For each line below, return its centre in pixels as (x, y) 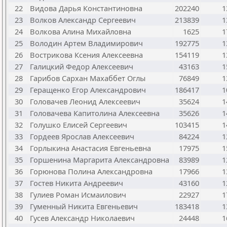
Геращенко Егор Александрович (88, 90)
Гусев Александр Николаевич (82, 218)
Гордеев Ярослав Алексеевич (82, 136)
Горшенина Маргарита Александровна (100, 160)
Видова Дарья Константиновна (86, 8)
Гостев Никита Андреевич (77, 183)
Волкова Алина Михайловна (81, 31)
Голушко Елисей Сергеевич (79, 125)
